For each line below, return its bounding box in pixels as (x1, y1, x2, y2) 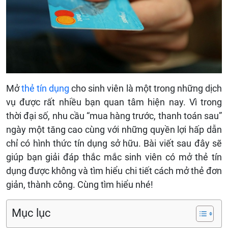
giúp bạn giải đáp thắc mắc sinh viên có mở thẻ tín (6, 151, 222, 162)
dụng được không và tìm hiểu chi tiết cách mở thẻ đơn (6, 165, 222, 176)
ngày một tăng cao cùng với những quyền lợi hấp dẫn (6, 124, 222, 135)
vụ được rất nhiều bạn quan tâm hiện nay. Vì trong (6, 96, 222, 107)
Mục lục (12, 206, 51, 219)
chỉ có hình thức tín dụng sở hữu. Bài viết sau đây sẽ (6, 137, 222, 149)
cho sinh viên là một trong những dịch (69, 82, 222, 94)
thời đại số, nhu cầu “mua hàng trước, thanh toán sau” (6, 110, 222, 121)
